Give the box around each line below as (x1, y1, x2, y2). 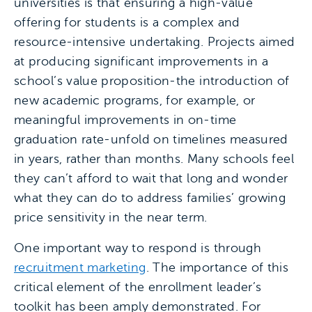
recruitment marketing (14, 260, 146, 275)
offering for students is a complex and (14, 15, 240, 30)
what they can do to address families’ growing (14, 191, 286, 205)
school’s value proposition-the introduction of (14, 74, 290, 88)
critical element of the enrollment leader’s (14, 280, 262, 295)
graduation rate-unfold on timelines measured (14, 132, 288, 147)
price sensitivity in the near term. (14, 210, 208, 225)
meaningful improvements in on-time (14, 113, 237, 127)
